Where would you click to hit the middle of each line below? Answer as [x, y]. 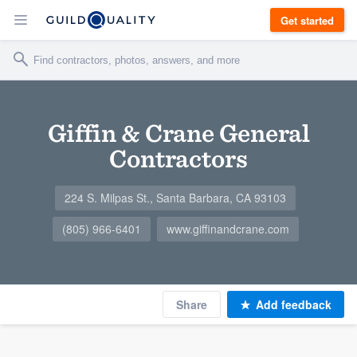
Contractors [178, 158]
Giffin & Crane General [178, 133]
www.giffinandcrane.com [228, 229]
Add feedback [294, 304]
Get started [307, 20]
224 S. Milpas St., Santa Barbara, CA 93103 [175, 198]
